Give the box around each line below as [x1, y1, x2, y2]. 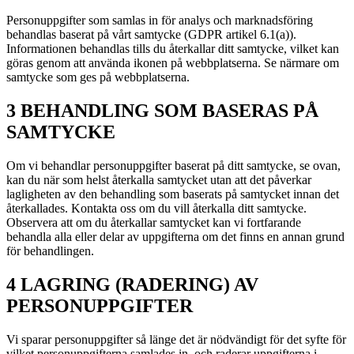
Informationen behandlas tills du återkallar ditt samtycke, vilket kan [6, 42, 339, 55]
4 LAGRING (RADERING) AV [6, 273, 258, 295]
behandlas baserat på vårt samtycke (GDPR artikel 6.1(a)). [6, 28, 296, 41]
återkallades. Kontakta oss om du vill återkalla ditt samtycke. [6, 201, 307, 215]
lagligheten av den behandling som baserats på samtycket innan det [6, 186, 339, 201]
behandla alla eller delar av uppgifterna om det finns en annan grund [6, 229, 345, 243]
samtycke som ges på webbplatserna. [6, 70, 190, 84]
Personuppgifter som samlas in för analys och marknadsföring [6, 13, 313, 27]
